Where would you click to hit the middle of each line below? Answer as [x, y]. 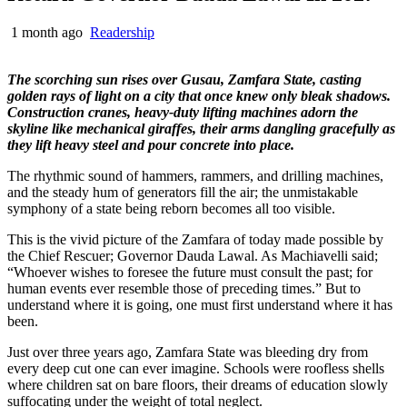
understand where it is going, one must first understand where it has [200, 304]
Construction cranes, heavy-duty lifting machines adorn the [183, 112]
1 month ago [47, 32]
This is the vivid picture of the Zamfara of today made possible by [195, 239]
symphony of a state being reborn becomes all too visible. [171, 208]
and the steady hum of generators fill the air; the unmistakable [183, 192]
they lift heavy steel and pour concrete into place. [151, 144]
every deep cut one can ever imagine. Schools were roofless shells [196, 368]
